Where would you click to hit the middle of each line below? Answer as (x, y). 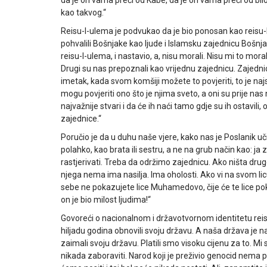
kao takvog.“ (83, 12)
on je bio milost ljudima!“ (106, 199)
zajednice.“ (81, 118)
